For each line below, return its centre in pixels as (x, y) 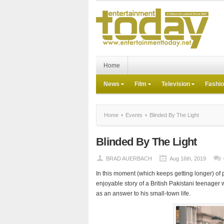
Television (176, 84)
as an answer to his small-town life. (143, 193)
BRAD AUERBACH (129, 158)
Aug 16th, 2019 (188, 158)
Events (134, 115)
